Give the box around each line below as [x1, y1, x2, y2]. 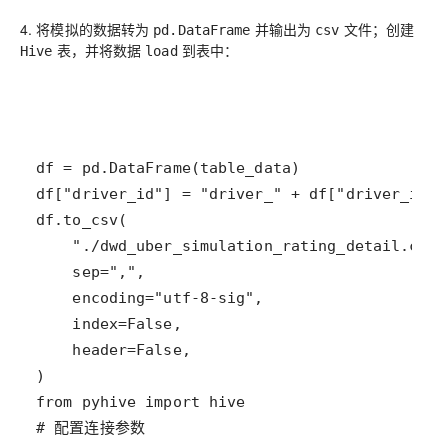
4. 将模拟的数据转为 [20, 18, 154, 39]
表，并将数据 [52, 39, 146, 60]
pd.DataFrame [153, 21, 251, 38]
